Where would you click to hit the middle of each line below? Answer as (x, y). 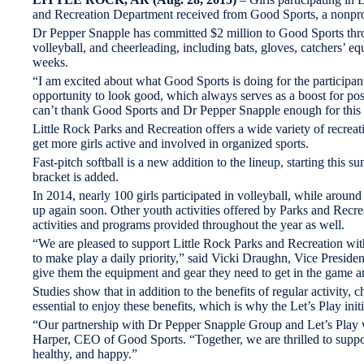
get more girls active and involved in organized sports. (172, 143)
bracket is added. (76, 176)
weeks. (50, 62)
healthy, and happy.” (85, 353)
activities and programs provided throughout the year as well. (188, 224)
